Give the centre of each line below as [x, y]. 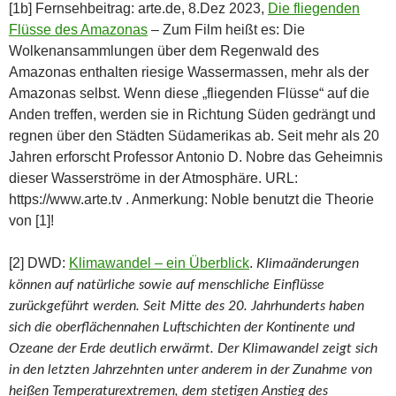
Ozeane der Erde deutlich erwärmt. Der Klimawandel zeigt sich [193, 348]
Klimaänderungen [308, 263]
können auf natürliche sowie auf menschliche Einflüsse [167, 284]
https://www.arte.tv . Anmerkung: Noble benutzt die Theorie [191, 199]
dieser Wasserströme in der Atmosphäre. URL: [153, 178]
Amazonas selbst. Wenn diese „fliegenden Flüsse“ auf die [189, 93]
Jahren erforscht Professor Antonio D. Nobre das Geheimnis [196, 156]
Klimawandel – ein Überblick [159, 263]
